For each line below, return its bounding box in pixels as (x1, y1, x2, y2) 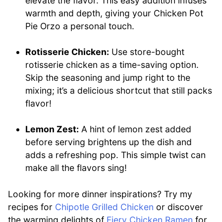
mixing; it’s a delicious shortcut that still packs (25, 85, 213, 96)
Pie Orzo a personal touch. (25, 20, 135, 31)
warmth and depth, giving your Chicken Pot (25, 7, 204, 18)
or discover (154, 201, 203, 212)
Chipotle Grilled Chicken (55, 201, 154, 212)
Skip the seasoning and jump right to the (25, 72, 191, 83)
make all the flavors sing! (25, 163, 127, 173)
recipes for (8, 201, 55, 212)
